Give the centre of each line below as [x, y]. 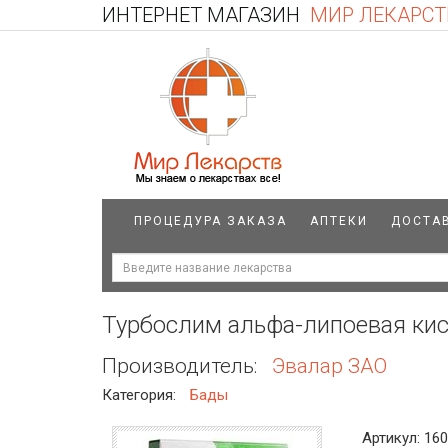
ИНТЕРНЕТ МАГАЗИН [201, 14]
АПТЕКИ [339, 221]
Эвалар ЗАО [329, 366]
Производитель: [182, 366]
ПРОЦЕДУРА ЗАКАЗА [210, 221]
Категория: [141, 394]
